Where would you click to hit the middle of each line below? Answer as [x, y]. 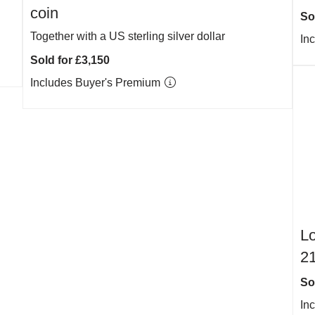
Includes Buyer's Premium [97, 83]
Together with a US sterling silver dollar [128, 36]
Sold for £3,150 [70, 60]
